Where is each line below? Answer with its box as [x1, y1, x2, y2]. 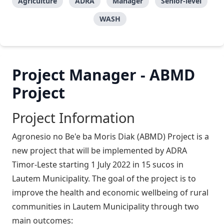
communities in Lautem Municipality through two [12, 201, 199, 212]
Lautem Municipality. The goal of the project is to [12, 173, 196, 184]
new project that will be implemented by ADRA [12, 145, 187, 156]
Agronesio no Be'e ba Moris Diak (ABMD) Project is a [12, 131, 209, 142]
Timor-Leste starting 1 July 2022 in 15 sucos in [12, 159, 183, 170]
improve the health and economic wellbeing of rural [12, 187, 208, 198]
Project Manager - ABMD [12, 64, 195, 85]
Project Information [12, 108, 135, 127]
